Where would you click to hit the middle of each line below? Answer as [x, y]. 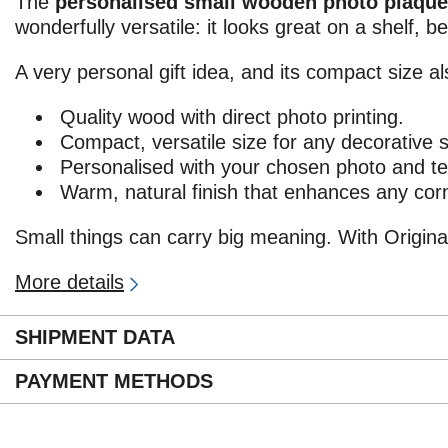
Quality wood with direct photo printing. [232, 116]
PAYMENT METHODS [114, 380]
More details [69, 281]
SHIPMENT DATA [95, 336]
